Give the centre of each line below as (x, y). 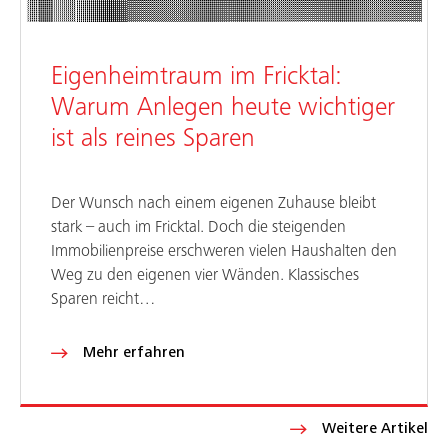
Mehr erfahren (134, 353)
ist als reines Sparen (153, 138)
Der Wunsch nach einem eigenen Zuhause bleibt (213, 204)
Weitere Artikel (375, 429)
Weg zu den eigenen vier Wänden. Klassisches (205, 276)
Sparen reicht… (103, 300)
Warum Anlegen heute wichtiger (223, 107)
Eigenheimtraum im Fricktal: (196, 76)
